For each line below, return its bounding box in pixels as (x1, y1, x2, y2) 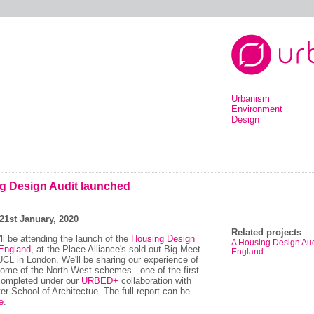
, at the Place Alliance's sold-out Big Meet (31, 244, 200, 254)
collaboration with (118, 275, 191, 286)
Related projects (231, 227, 301, 238)
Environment (231, 104, 282, 114)
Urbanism (231, 93, 270, 104)
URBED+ (81, 275, 118, 286)
